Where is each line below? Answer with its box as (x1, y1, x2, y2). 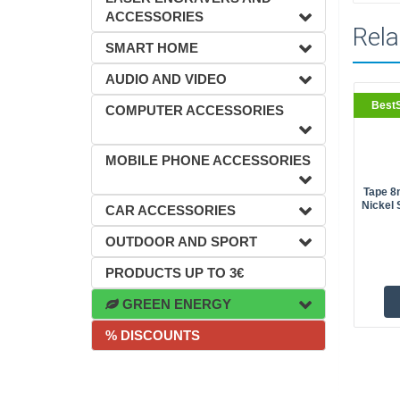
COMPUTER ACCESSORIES (105, 103, 284, 118)
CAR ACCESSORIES (105, 203, 236, 218)
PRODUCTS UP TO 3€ (105, 265, 244, 280)
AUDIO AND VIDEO (105, 71, 227, 87)
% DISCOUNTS (105, 328, 200, 343)
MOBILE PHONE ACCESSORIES (105, 153, 311, 168)
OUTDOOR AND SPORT (105, 234, 257, 249)
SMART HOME (105, 40, 198, 55)
